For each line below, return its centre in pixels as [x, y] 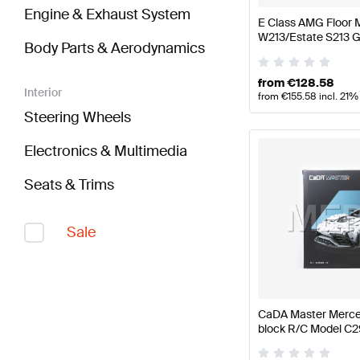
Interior [43, 93]
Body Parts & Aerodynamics [115, 49]
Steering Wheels [78, 118]
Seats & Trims [69, 185]
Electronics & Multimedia [106, 151]
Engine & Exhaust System [107, 15]
